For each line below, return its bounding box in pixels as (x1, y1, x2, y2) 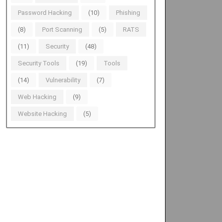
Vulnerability (45, 76, 80, 84)
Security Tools (17, 59, 59, 67)
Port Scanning (42, 26, 82, 33)
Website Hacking (17, 110, 67, 117)
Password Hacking (17, 9, 72, 16)
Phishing (115, 9, 140, 16)
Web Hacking (17, 93, 56, 101)
